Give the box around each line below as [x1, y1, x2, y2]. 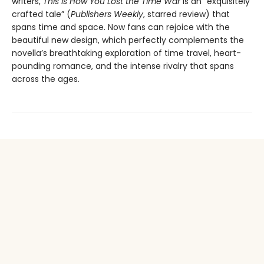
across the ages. [12, 73, 80, 85]
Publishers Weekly [71, 8, 143, 21]
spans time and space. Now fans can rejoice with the [12, 21, 230, 34]
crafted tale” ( [12, 8, 71, 21]
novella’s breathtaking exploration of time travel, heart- [12, 47, 241, 60]
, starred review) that [143, 8, 230, 21]
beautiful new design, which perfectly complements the [12, 34, 244, 47]
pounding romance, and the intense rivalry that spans [12, 60, 234, 72]
